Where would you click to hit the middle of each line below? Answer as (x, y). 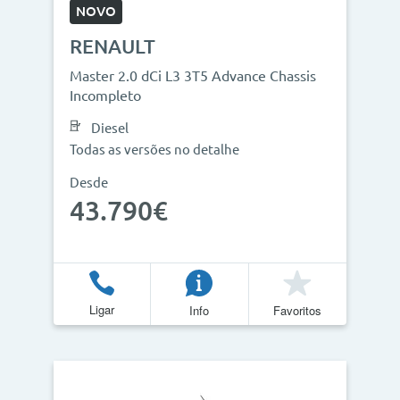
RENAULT (112, 46)
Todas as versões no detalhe (154, 150)
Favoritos (298, 310)
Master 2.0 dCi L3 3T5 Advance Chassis (193, 76)
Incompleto (105, 96)
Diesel (110, 128)
